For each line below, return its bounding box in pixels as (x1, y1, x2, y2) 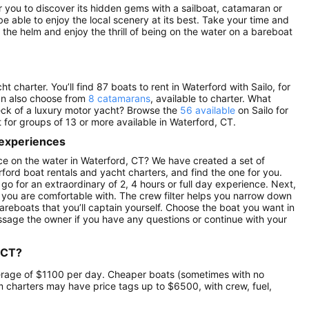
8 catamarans (88, 92, 150, 104)
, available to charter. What (150, 92, 271, 104)
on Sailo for (235, 103, 288, 116)
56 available (180, 103, 235, 116)
